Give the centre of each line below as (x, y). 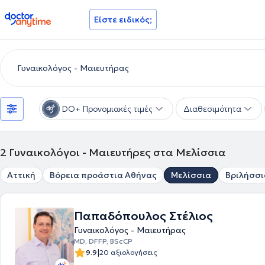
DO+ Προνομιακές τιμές (107, 109)
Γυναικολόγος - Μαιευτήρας (130, 230)
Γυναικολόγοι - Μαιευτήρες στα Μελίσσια (117, 152)
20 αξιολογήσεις (128, 252)
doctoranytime (38, 17)
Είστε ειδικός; (123, 20)
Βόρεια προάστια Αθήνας (103, 175)
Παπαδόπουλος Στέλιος (143, 216)
